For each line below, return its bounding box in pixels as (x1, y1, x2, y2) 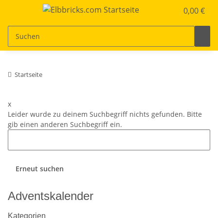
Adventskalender (8, 189, 93, 202)
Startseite (15, 70, 42, 79)
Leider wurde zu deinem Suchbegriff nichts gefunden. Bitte (8, 109, 202, 119)
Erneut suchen (16, 163, 64, 173)
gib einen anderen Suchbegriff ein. (8, 119, 122, 129)
